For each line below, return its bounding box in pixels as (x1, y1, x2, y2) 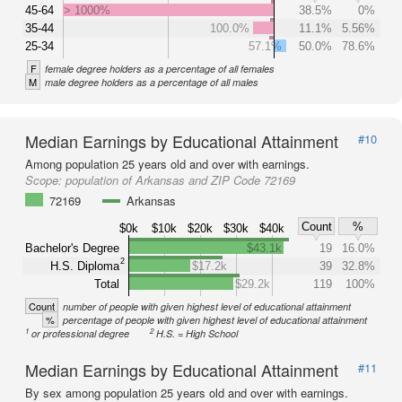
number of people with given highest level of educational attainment (63, 300, 351, 313)
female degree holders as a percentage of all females (45, 62, 275, 75)
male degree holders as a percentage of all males (45, 75, 258, 89)
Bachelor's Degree (25, 240, 119, 255)
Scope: (25, 171, 66, 188)
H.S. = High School (156, 327, 239, 340)
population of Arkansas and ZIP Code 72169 (66, 171, 295, 188)
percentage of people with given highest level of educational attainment (63, 313, 367, 327)
